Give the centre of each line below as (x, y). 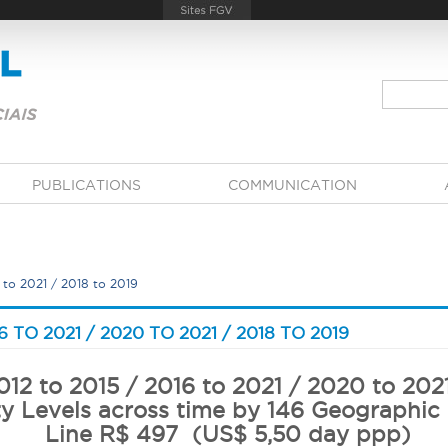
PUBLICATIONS (86, 185)
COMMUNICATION (292, 185)
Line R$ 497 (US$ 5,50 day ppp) (224, 434)
